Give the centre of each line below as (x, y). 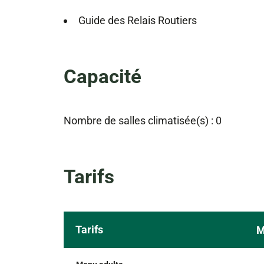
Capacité (102, 77)
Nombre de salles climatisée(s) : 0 (142, 121)
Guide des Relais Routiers (137, 21)
